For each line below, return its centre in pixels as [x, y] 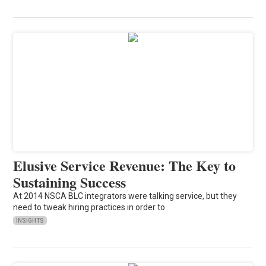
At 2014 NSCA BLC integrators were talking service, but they [125, 196]
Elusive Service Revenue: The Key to [125, 165]
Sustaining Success [70, 182]
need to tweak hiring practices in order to [89, 207]
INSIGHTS [30, 220]
